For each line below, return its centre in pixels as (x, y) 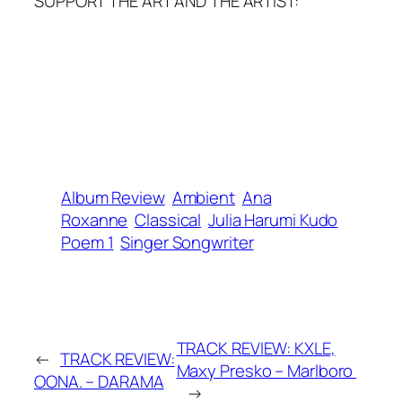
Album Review (113, 197)
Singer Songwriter (187, 242)
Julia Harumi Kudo (273, 219)
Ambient (203, 197)
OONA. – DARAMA (99, 382)
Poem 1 (87, 242)
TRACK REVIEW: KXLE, (256, 348)
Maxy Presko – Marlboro (267, 370)
